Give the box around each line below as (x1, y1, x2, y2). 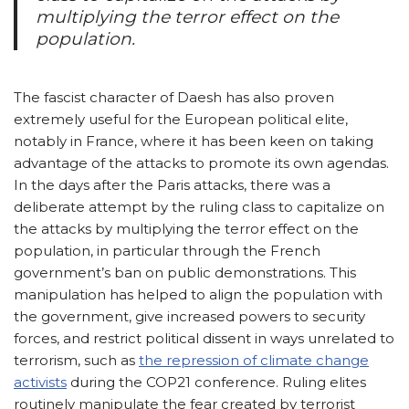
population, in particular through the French (14, 241, 320, 259)
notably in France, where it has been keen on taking (14, 131, 373, 150)
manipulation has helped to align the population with (14, 285, 383, 303)
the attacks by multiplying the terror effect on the (14, 219, 359, 237)
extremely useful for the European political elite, (14, 110, 348, 128)
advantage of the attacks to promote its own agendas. (14, 153, 389, 172)
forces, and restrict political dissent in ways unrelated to (14, 329, 394, 347)
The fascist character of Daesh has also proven (14, 88, 334, 106)
